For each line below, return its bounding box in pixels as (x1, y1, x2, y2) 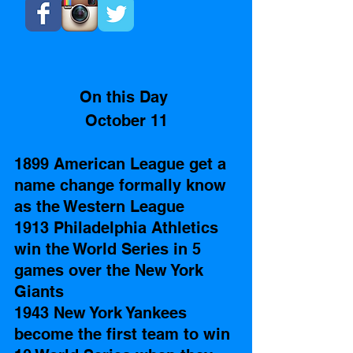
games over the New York (14, 260, 208, 280)
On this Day (80, 87, 173, 106)
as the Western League (14, 196, 189, 216)
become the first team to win (14, 324, 235, 344)
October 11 (84, 110, 168, 130)
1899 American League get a (14, 154, 231, 173)
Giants (14, 281, 64, 301)
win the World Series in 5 (14, 239, 206, 258)
